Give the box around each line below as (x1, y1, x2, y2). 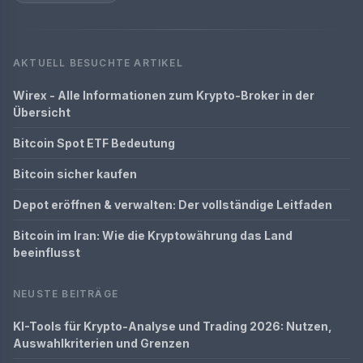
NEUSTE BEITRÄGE (13, 288, 118, 300)
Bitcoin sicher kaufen (13, 167, 137, 181)
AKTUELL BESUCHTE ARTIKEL (13, 57, 183, 69)
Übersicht (13, 105, 70, 119)
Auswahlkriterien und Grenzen (13, 336, 190, 350)
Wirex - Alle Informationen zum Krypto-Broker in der (13, 88, 314, 102)
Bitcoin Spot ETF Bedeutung (13, 136, 175, 150)
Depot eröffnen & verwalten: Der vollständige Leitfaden (13, 198, 332, 211)
